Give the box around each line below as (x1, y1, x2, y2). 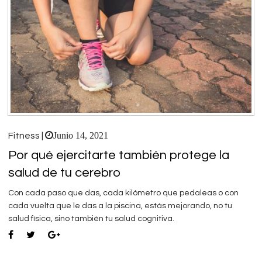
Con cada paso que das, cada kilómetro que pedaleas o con (8, 188, 239, 197)
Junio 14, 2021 (53, 130, 108, 140)
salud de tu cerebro (8, 166, 120, 180)
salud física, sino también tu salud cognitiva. (8, 214, 174, 223)
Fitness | (8, 130, 45, 140)
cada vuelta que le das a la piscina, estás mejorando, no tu (8, 201, 232, 210)
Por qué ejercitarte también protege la (8, 148, 229, 162)
